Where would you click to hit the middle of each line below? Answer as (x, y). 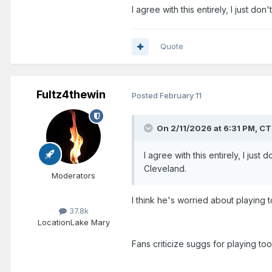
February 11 (181, 95)
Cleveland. (166, 169)
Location (54, 223)
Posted (146, 95)
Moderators (73, 176)
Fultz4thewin (71, 95)
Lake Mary (90, 223)
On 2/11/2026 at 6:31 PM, (208, 128)
